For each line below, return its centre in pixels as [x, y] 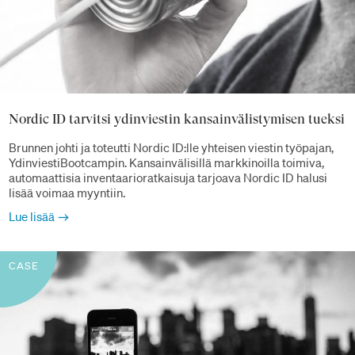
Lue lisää [32, 216]
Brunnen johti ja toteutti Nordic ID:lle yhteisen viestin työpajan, [171, 147]
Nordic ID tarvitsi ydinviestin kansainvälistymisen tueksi [177, 119]
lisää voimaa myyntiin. [67, 192]
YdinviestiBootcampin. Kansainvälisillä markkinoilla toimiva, [166, 162]
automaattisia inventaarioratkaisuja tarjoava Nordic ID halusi [168, 177]
